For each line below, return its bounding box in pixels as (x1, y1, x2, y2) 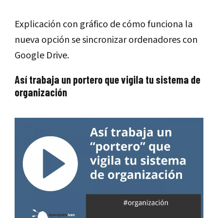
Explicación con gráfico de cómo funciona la (15, 17, 193, 31)
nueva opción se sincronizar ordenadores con (15, 33, 198, 47)
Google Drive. (15, 48, 69, 62)
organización (15, 85, 67, 98)
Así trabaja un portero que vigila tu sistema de (15, 73, 200, 86)
